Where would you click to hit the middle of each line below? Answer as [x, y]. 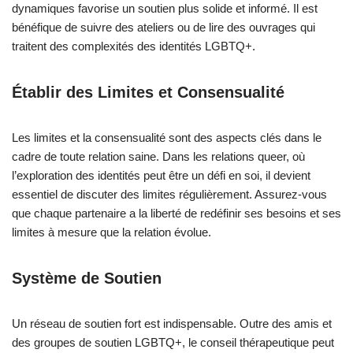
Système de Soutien [87, 278]
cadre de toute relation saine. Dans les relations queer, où [158, 156]
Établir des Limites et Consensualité [148, 92]
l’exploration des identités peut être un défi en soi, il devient [161, 175]
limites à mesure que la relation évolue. [111, 232]
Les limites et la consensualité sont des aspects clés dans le [167, 137]
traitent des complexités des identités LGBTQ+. [134, 46]
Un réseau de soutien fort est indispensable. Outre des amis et [172, 323]
